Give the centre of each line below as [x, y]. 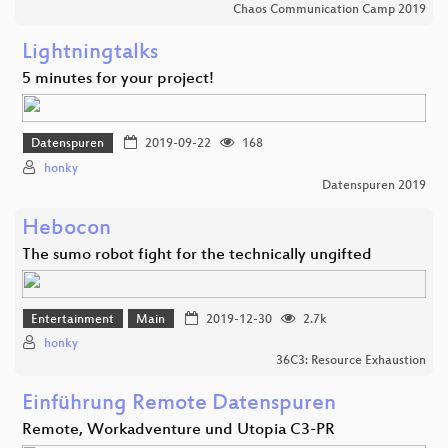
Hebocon [66, 229]
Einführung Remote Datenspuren [179, 405]
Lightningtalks [90, 53]
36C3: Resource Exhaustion [351, 361]
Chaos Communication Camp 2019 [329, 9]
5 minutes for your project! [118, 79]
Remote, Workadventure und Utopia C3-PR [178, 431]
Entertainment [73, 319]
